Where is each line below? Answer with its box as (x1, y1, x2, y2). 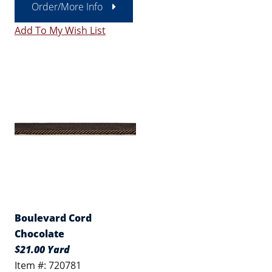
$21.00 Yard (15, 243, 70, 256)
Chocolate (15, 227, 64, 240)
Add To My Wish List (15, 24, 106, 37)
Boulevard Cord (15, 211, 92, 225)
